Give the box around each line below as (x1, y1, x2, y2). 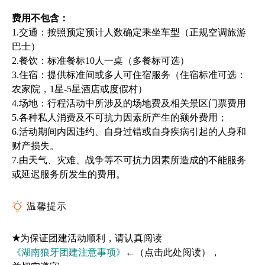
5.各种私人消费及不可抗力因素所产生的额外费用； (12, 112, 227, 123)
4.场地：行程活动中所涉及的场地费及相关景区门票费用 (12, 98, 246, 109)
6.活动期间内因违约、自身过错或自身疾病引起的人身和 (12, 127, 246, 137)
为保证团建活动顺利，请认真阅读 (20, 233, 162, 244)
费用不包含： (12, 13, 69, 24)
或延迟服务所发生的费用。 (12, 169, 125, 180)
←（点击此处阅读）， (125, 247, 220, 258)
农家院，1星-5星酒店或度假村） (12, 84, 147, 95)
